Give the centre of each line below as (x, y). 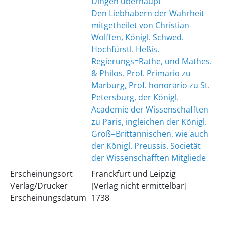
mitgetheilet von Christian (140, 25)
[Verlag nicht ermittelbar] (139, 186)
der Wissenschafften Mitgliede (148, 158)
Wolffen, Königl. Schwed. (137, 37)
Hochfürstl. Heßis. (125, 49)
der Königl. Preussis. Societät (146, 146)
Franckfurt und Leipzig (133, 174)
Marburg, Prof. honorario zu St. (150, 85)
